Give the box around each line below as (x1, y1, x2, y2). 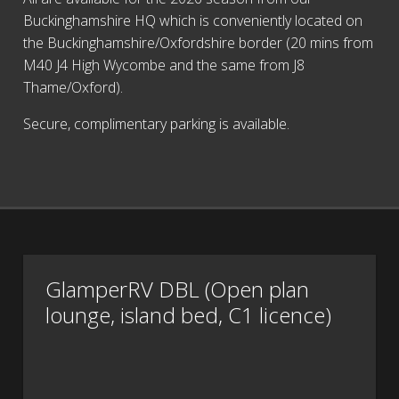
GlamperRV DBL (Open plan (45, 273, 310, 304)
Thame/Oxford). (22, 77, 123, 98)
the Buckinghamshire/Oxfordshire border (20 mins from (22, 33, 373, 53)
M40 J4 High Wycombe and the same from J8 (22, 55, 305, 76)
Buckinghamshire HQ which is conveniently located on (22, 11, 362, 31)
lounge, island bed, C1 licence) (45, 299, 332, 330)
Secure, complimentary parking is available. (22, 114, 289, 134)
